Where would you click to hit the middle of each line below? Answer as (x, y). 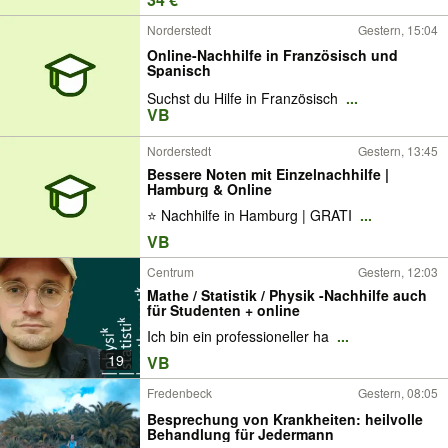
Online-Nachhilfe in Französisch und (272, 54)
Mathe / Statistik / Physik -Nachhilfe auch (287, 294)
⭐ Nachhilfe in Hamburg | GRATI (251, 215)
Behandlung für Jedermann (240, 433)
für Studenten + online (223, 309)
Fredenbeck (179, 392)
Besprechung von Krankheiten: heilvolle (285, 418)
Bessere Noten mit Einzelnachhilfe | (268, 173)
